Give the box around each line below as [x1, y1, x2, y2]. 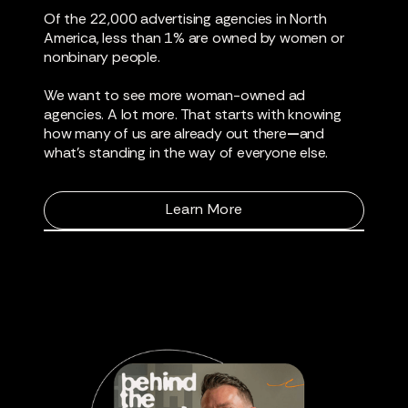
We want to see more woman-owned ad [44, 86, 306, 106]
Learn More [165, 199, 243, 219]
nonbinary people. [44, 47, 160, 67]
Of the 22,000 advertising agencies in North [44, 9, 327, 29]
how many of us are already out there [44, 124, 287, 144]
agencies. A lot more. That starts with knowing [44, 105, 342, 125]
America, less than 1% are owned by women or [44, 28, 344, 48]
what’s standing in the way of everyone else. [44, 143, 329, 163]
